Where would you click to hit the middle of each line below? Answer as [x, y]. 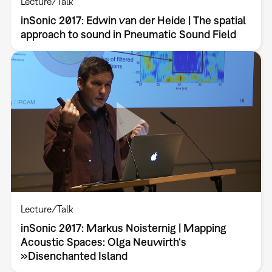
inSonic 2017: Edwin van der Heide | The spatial [133, 21]
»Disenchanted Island [74, 256]
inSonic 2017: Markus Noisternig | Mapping [123, 228]
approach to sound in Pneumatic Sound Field [128, 35]
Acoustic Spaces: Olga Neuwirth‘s [103, 242]
